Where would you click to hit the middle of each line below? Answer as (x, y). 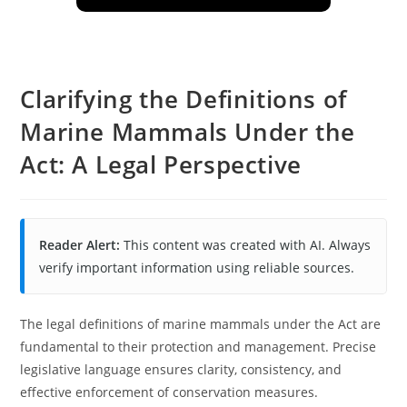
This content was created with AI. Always (246, 245)
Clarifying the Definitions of (184, 99)
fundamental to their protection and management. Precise (199, 347)
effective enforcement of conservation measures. (169, 392)
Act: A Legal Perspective (161, 164)
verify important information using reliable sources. (197, 268)
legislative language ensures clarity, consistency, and (181, 369)
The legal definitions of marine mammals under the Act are (201, 324)
